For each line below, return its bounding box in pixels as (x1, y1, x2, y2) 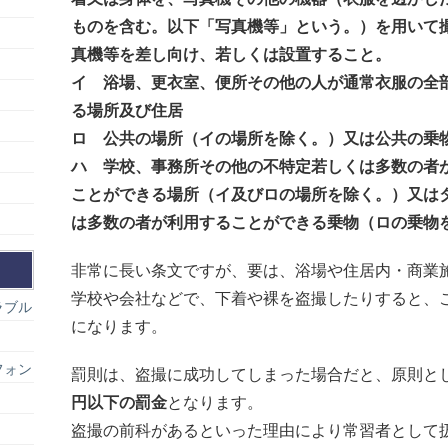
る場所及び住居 (71, 102, 183, 119)
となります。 (167, 394, 263, 411)
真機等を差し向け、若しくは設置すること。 (71, 46, 391, 63)
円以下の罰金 (71, 394, 167, 411)
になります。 (71, 318, 167, 335)
